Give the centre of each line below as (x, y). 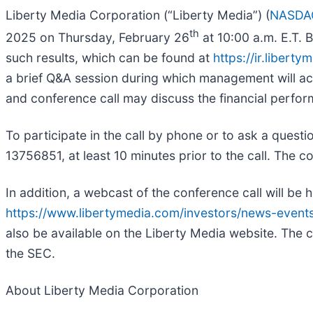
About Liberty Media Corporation (102, 290)
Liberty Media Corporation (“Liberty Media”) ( (138, 15)
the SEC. (30, 253)
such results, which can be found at (108, 57)
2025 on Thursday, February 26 (97, 37)
